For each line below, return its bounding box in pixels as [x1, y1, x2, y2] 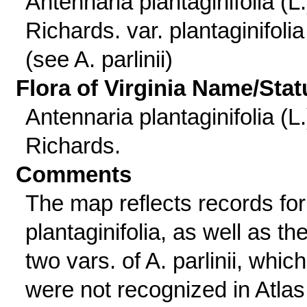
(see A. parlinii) [25, 47, 173, 72]
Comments [16, 162, 132, 187]
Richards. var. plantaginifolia [25, 18, 304, 43]
